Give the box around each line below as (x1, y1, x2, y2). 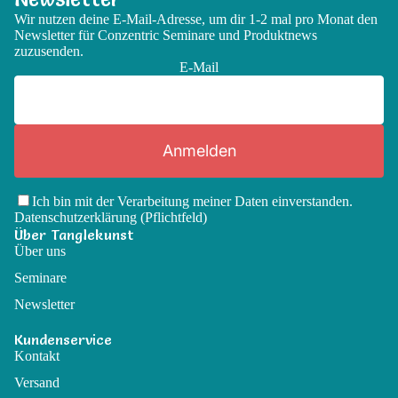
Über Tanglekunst (14, 226, 134, 244)
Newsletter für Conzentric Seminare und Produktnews (14, 28, 317, 44)
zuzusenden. (14, 44, 84, 60)
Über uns (14, 243, 66, 259)
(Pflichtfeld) (137, 210, 207, 226)
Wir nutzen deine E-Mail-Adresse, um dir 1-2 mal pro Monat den (14, 12, 378, 28)
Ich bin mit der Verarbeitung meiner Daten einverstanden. (32, 194, 353, 210)
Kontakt (14, 348, 60, 364)
